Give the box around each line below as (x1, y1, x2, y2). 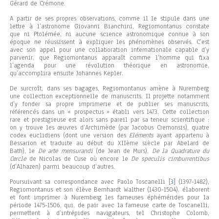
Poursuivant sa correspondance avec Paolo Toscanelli (10, 177, 169, 187)
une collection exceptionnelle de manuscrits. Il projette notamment (10, 92, 209, 101)
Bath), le (10, 147, 38, 156)
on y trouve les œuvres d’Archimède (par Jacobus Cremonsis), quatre (10, 123, 209, 132)
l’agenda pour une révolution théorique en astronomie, (10, 61, 209, 70)
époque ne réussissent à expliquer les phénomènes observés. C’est (10, 38, 209, 47)
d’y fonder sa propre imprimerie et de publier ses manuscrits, (10, 100, 209, 109)
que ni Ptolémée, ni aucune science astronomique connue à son (10, 30, 209, 39)
